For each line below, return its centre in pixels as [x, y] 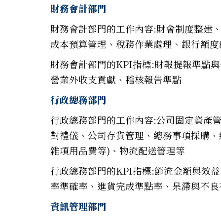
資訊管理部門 [78, 206]
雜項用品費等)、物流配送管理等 [118, 150]
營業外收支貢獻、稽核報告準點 [116, 79]
